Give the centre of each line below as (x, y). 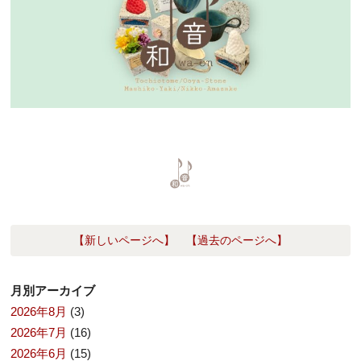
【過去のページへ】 (237, 241)
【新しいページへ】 (124, 241)
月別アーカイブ (53, 290)
